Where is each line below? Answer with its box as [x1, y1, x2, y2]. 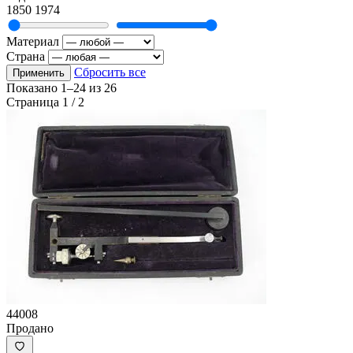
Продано [6, 321, 54, 335]
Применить [13, 66, 65, 79]
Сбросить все [74, 65, 146, 79]
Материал [6, 34, 59, 48]
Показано [6, 80, 61, 95]
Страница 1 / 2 [6, 95, 84, 109]
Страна [6, 49, 45, 63]
